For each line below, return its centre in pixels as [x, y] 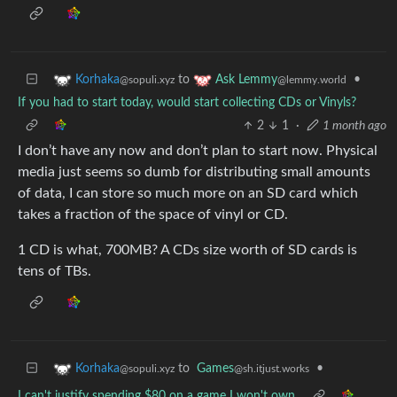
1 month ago [354, 125]
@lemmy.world [312, 79]
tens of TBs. [54, 271]
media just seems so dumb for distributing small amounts [194, 171]
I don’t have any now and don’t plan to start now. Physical [198, 150]
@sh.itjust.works [272, 368]
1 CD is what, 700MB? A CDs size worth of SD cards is [187, 249]
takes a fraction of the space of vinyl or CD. [153, 214]
